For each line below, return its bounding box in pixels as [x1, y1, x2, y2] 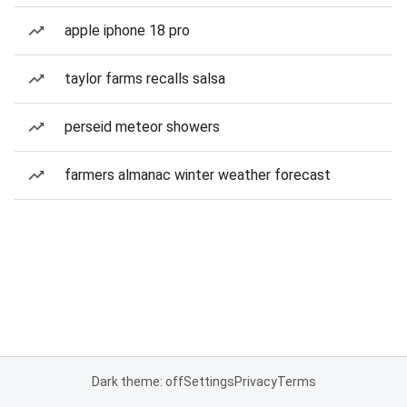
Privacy [233, 374, 277, 389]
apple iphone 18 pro [65, 22, 190, 39]
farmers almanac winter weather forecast [65, 166, 331, 184]
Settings [183, 374, 234, 389]
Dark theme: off [91, 374, 184, 389]
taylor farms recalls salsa [65, 70, 225, 87]
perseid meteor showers [65, 118, 220, 135]
